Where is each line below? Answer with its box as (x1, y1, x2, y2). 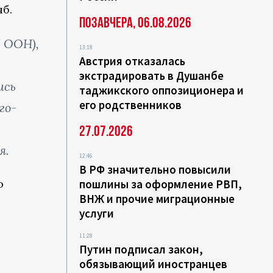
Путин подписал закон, (79, 242, 204, 257)
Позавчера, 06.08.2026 (79, 14, 192, 32)
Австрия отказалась (79, 54, 186, 69)
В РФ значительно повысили (79, 162, 232, 177)
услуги (79, 206, 115, 221)
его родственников (79, 97, 182, 113)
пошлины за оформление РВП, (79, 177, 243, 192)
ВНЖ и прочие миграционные (79, 191, 235, 207)
